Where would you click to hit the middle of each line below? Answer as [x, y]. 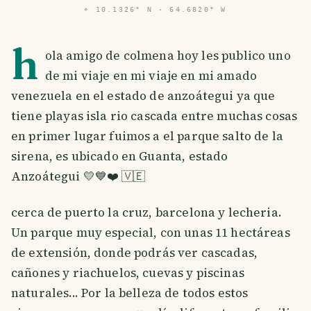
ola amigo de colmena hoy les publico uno [168, 56]
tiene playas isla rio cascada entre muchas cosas [154, 116]
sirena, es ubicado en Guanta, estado [120, 156]
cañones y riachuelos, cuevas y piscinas [128, 272]
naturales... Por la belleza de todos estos [130, 293]
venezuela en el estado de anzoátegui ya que [143, 96]
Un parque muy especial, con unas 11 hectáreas [151, 232]
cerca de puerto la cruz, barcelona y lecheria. [146, 212]
